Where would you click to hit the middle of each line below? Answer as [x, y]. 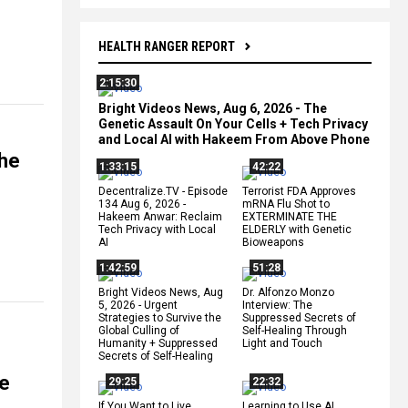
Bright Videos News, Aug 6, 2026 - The [213, 108]
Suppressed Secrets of [299, 317]
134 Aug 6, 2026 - [142, 204]
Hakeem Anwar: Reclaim [160, 216]
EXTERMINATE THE [290, 216]
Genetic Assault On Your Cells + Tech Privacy [233, 123]
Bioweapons [273, 242]
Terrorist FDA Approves [299, 191]
